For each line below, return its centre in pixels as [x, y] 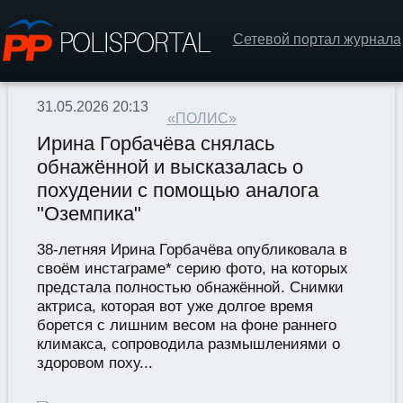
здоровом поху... [94, 363]
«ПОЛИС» [201, 118]
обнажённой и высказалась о [170, 167]
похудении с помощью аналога [177, 191]
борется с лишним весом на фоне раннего [186, 325]
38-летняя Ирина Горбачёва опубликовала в [192, 250]
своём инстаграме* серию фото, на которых [192, 269]
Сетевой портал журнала [317, 39]
